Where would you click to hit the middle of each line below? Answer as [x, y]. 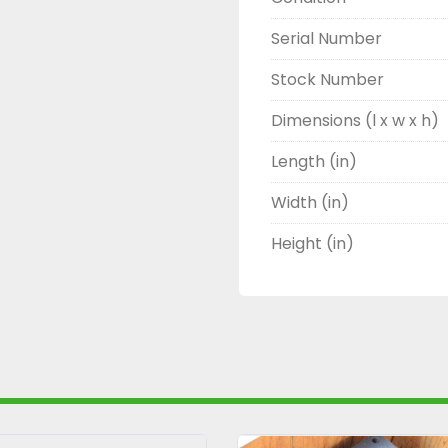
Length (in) [314, 161]
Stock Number [327, 79]
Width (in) [310, 202]
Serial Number [326, 38]
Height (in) [312, 243]
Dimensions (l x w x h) [355, 120]
